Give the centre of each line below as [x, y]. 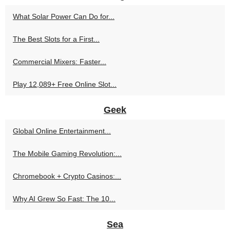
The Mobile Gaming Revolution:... [67, 154]
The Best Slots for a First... [56, 39]
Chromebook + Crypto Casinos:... [67, 176]
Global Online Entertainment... [62, 131]
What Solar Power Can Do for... [64, 17]
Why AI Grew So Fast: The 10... [64, 199]
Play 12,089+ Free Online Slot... [65, 84]
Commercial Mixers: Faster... [60, 62]
